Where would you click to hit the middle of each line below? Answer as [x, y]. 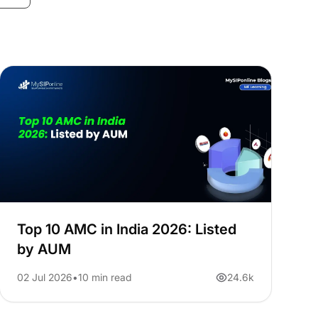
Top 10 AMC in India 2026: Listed [126, 230]
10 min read [104, 278]
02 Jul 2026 [44, 278]
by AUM [44, 250]
